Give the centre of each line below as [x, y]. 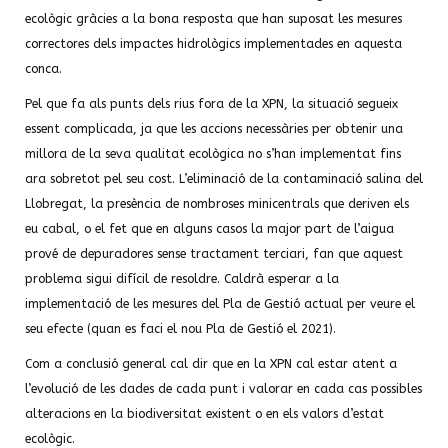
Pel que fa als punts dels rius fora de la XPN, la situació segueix [211, 104]
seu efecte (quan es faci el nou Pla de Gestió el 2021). [180, 329]
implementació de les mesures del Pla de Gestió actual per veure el [220, 304]
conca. [43, 69]
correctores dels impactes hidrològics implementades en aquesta [213, 44]
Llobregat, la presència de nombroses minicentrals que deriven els [217, 204]
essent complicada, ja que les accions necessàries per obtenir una [214, 129]
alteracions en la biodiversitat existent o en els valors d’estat [204, 414]
